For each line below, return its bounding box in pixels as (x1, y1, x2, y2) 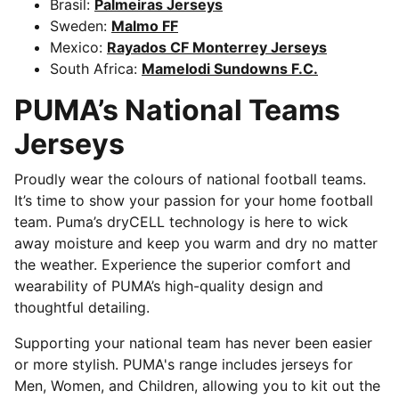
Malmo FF (111, 17, 178, 35)
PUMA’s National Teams (14, 93, 340, 127)
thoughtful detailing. (14, 298, 150, 316)
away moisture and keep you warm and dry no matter (14, 234, 378, 252)
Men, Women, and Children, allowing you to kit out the (14, 377, 380, 395)
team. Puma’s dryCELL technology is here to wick (14, 213, 348, 231)
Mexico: (50, 38, 107, 56)
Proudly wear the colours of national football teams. (14, 170, 366, 188)
